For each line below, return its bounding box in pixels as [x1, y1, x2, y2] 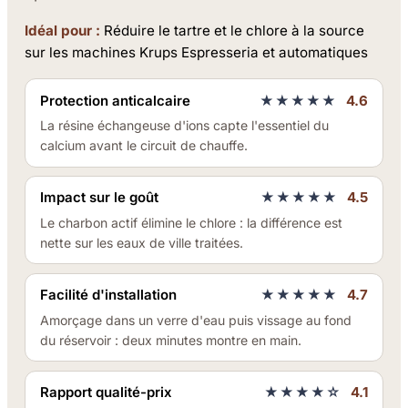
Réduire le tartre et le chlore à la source [100, 22, 365, 40]
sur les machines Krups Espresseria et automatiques [25, 44, 369, 62]
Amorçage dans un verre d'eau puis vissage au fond [40, 311, 352, 328]
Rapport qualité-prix [40, 382, 173, 401]
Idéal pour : [25, 22, 101, 40]
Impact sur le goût [40, 189, 159, 207]
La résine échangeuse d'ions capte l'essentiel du [40, 117, 330, 134]
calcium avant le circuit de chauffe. [40, 138, 249, 154]
